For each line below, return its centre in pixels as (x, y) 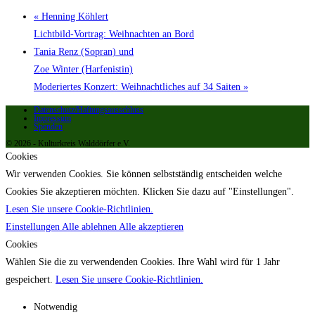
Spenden (48, 126)
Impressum (52, 118)
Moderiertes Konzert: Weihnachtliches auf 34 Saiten (139, 86)
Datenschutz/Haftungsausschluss (89, 109)
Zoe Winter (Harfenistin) (83, 69)
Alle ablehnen (90, 226)
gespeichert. (31, 279)
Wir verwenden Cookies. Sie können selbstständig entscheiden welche (144, 174)
